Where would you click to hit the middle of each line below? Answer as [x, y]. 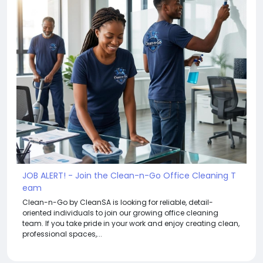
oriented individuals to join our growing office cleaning [120, 213]
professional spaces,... [62, 234]
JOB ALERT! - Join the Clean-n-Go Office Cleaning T [129, 175]
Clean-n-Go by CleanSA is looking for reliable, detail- [118, 202]
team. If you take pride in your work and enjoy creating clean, [131, 223]
